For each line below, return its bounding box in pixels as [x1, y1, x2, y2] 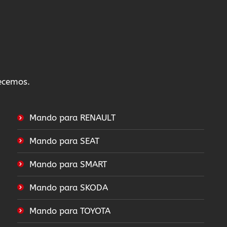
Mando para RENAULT [29, 112, 116, 123]
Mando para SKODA [29, 182, 108, 193]
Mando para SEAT [29, 136, 100, 146]
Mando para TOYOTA [29, 206, 111, 216]
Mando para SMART [29, 159, 107, 170]
